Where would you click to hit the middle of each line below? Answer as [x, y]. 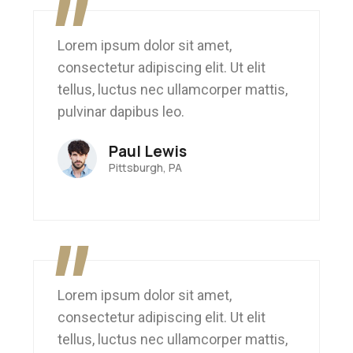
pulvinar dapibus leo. [121, 112]
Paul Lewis [148, 152]
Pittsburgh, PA [146, 168]
